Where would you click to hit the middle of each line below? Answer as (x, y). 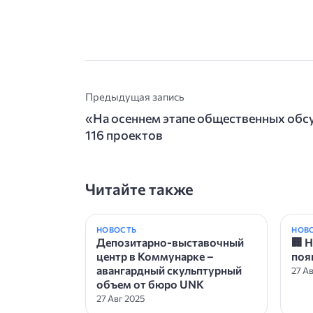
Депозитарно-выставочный (170, 242)
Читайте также (139, 189)
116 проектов (124, 134)
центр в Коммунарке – (155, 256)
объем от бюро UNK (150, 284)
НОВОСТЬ (117, 229)
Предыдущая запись (135, 96)
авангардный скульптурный (169, 270)
